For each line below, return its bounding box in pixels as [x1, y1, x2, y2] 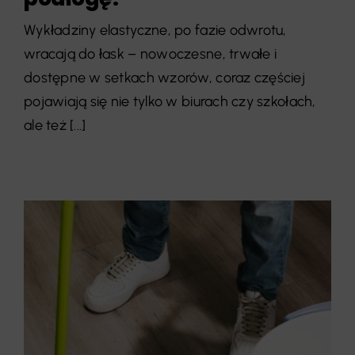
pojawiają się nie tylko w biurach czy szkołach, [23, 93, 316, 111]
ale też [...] [23, 116, 86, 135]
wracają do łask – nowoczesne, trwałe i [23, 45, 277, 63]
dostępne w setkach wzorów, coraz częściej [23, 69, 306, 87]
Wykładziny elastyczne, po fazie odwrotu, [23, 21, 287, 40]
